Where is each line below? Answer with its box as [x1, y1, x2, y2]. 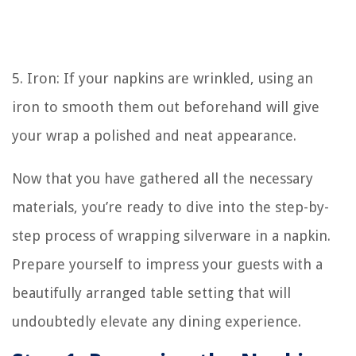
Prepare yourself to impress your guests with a [12, 256, 323, 273]
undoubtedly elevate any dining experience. [12, 313, 301, 331]
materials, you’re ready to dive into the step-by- [12, 199, 329, 216]
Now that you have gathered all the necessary [12, 170, 313, 188]
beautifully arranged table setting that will [12, 284, 291, 302]
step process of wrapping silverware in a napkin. [12, 227, 331, 245]
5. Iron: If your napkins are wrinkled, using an [12, 70, 313, 87]
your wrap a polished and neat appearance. [12, 127, 296, 145]
